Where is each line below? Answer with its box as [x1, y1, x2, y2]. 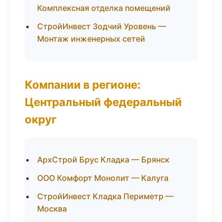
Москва [37, 204, 67, 214]
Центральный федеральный [25, 95, 182, 109]
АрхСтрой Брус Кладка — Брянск [37, 155, 169, 165]
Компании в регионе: [25, 78, 141, 91]
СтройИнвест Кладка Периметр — [37, 191, 173, 201]
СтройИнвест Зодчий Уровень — [37, 21, 166, 31]
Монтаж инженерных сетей [37, 34, 145, 44]
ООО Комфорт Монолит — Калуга [37, 173, 168, 183]
